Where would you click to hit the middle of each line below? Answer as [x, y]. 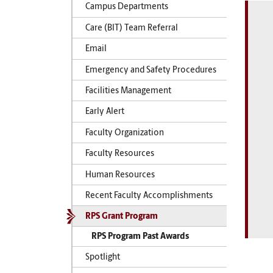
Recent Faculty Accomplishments [149, 196]
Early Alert [105, 112]
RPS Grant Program [121, 217]
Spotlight [102, 257]
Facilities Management [128, 91]
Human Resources [120, 175]
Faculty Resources [119, 154]
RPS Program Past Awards [140, 237]
